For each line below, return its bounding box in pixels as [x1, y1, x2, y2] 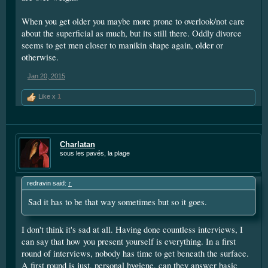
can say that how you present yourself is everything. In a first [22, 236, 236, 248]
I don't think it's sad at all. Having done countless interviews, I [22, 224, 243, 236]
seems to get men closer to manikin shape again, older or [22, 39, 223, 51]
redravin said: [27, 179, 68, 187]
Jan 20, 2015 [28, 72, 65, 80]
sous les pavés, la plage [60, 149, 130, 157]
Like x [36, 92, 57, 100]
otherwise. [22, 51, 59, 63]
